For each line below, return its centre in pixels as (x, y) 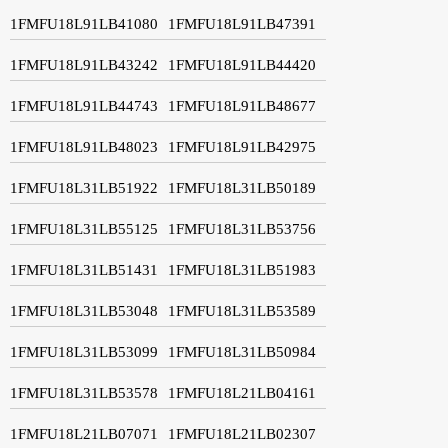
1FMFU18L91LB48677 (242, 105)
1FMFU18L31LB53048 (84, 310)
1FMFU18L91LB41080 (84, 23)
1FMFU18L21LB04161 (242, 392)
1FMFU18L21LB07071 (84, 433)
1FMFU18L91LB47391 (242, 23)
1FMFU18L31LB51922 (84, 187)
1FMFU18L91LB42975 (242, 146)
